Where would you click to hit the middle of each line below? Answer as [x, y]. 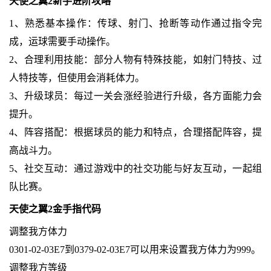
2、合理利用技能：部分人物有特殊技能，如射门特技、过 [135, 60]
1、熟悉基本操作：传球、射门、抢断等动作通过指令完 [135, 24]
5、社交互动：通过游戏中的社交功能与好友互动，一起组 [135, 169]
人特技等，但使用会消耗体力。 [77, 78]
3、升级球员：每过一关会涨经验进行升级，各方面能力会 [135, 96]
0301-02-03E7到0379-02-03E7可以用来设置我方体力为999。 [135, 250]
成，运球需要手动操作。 [62, 42]
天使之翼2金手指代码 [55, 209]
